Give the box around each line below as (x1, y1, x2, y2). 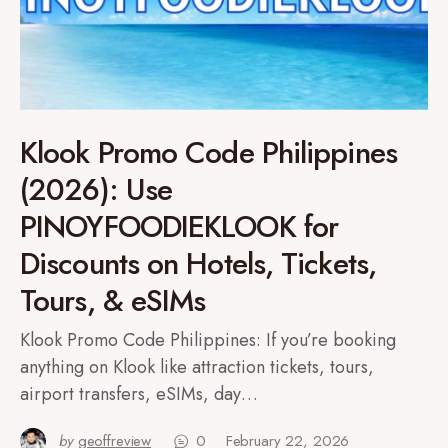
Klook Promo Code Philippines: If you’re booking (20, 327, 396, 353)
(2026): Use (20, 168, 173, 211)
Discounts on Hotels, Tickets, (20, 242, 376, 285)
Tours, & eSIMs (20, 279, 206, 322)
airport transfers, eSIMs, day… (20, 381, 258, 407)
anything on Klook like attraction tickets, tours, (20, 354, 374, 380)
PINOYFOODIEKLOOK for (20, 205, 339, 248)
